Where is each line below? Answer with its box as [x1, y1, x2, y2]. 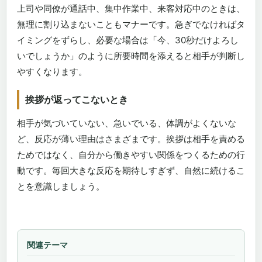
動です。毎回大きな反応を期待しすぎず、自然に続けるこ [17, 165, 245, 176]
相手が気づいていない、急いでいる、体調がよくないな [17, 118, 236, 129]
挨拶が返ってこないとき [25, 94, 128, 105]
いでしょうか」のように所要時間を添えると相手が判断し [17, 50, 245, 61]
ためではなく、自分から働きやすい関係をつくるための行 [17, 149, 245, 160]
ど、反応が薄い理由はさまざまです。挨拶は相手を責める [17, 133, 245, 144]
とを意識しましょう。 [17, 181, 105, 192]
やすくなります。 [17, 66, 87, 77]
